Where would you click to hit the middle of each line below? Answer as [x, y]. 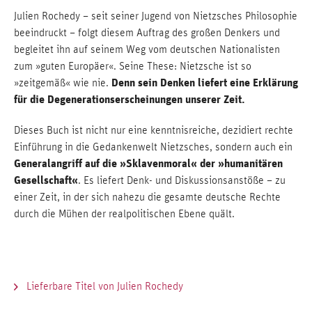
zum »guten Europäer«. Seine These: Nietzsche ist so [133, 66]
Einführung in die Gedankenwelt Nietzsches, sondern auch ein [153, 147]
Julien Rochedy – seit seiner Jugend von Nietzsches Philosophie [156, 16]
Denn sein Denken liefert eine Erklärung [205, 83]
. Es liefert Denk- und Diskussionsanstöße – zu [182, 180]
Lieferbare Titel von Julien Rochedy [103, 286]
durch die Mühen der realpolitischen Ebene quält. [124, 214]
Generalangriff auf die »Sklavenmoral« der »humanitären [148, 163]
